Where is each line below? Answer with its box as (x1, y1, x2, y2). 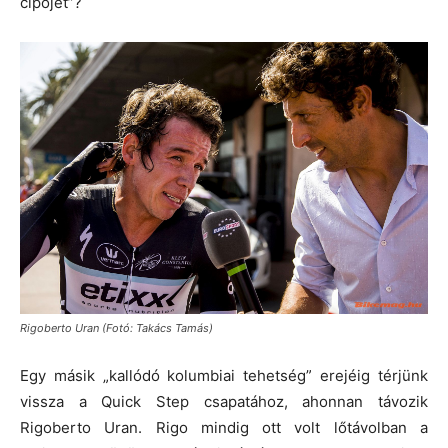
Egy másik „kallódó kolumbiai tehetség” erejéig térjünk (20, 365, 428, 385)
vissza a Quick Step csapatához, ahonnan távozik (20, 391, 428, 411)
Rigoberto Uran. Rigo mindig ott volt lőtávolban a (20, 417, 428, 437)
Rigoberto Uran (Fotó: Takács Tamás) (20, 320, 213, 335)
